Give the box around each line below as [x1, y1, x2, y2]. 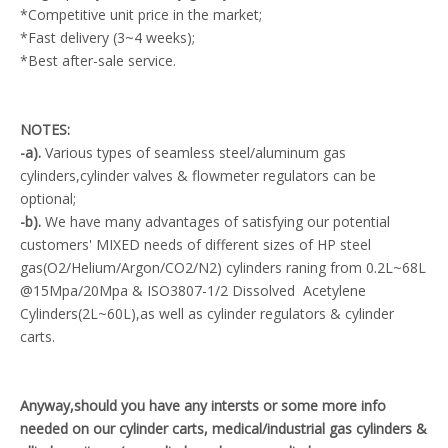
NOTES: [20, 119, 70, 139]
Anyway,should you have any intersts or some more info [20, 395, 386, 415]
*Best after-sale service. [20, 50, 176, 70]
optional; [20, 188, 76, 208]
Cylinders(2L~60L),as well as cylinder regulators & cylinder [20, 303, 394, 323]
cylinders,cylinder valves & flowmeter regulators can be [20, 165, 376, 185]
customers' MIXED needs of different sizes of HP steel [20, 234, 371, 254]
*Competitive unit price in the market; [20, 4, 262, 24]
